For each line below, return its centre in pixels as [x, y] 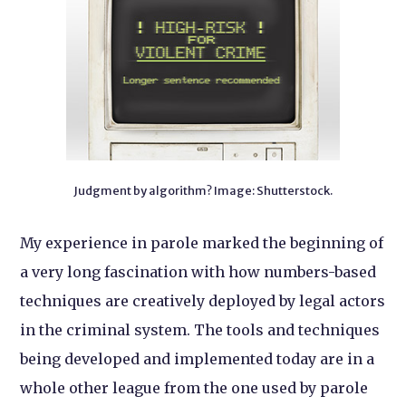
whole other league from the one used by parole [194, 388]
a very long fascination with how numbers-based [198, 272]
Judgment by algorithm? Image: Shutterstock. [203, 191]
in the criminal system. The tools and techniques [200, 330]
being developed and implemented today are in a [198, 359]
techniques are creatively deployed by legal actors [203, 301]
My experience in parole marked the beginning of [202, 243]
